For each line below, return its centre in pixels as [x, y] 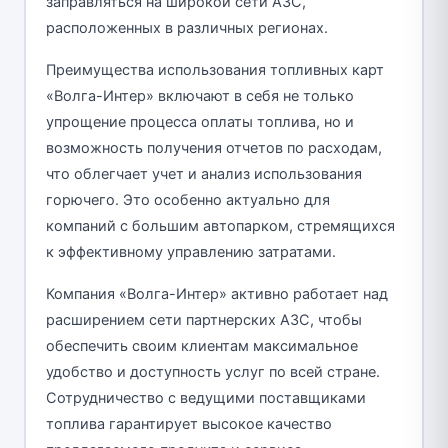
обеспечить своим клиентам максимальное [201, 345]
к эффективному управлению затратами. [190, 251]
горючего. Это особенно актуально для [187, 199]
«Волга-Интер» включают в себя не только [199, 95]
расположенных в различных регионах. [186, 27]
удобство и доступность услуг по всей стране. [212, 371]
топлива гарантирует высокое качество [188, 423]
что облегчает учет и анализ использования [203, 173]
